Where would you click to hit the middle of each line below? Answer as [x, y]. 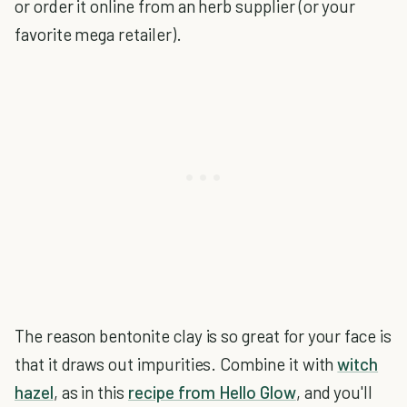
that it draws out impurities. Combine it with [176, 364]
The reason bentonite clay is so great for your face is [203, 336]
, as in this [90, 392]
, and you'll [334, 392]
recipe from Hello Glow [212, 392]
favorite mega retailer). [98, 34]
